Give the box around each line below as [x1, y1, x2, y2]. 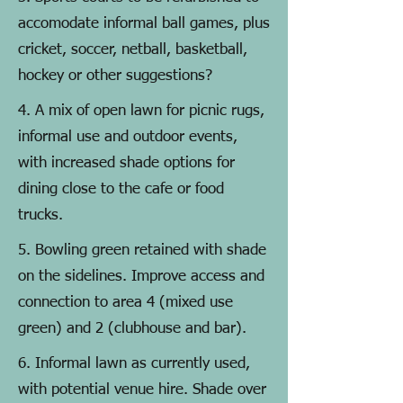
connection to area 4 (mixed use [18, 295, 233, 310]
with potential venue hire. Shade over [18, 382, 266, 398]
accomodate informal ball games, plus [18, 16, 270, 31]
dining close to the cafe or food [18, 182, 224, 197]
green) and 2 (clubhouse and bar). [18, 321, 246, 336]
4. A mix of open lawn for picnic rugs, [18, 103, 264, 119]
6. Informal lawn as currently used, [18, 356, 250, 372]
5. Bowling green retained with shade [18, 243, 266, 258]
